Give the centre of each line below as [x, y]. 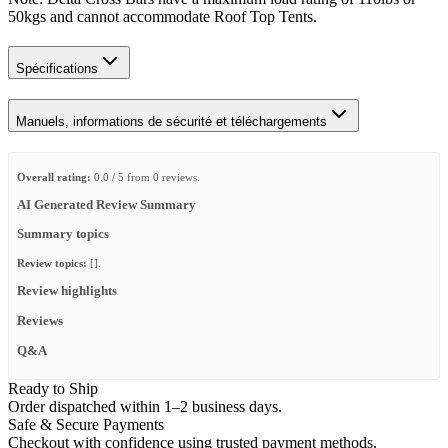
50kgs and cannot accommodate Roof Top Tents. [162, 16]
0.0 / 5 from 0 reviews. [145, 176]
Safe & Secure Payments [86, 424]
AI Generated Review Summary [106, 204]
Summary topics [63, 234]
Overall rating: [54, 176]
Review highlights [67, 291]
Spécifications [57, 68]
